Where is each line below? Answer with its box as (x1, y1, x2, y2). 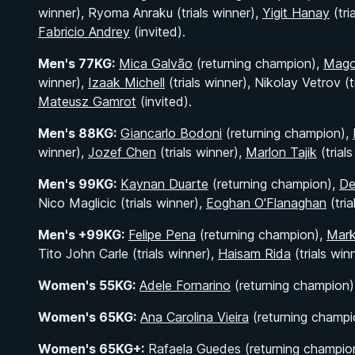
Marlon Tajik (246, 144, 317, 160)
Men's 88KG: (38, 125, 116, 141)
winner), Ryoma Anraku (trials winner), (38, 5, 262, 21)
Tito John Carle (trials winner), (38, 246, 218, 261)
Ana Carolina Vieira (140, 309, 249, 325)
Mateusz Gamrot (38, 94, 136, 109)
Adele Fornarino (139, 277, 231, 293)
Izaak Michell (88, 74, 165, 90)
